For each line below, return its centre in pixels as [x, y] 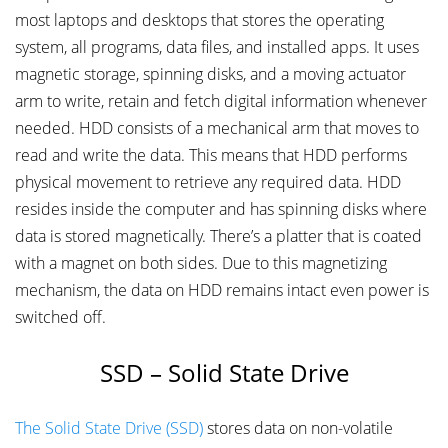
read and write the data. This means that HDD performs [211, 155]
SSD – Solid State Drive [224, 373]
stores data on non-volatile [298, 428]
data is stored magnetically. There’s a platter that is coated [218, 236]
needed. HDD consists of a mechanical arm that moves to [217, 128]
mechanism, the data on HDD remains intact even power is [222, 290]
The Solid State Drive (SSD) [109, 428]
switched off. [60, 317]
